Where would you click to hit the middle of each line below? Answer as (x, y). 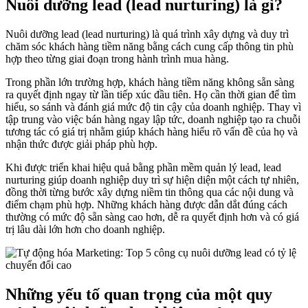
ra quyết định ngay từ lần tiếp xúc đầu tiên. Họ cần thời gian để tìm (151, 95)
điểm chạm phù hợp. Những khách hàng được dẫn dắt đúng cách (146, 205)
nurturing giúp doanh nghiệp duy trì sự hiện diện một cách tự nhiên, (152, 180)
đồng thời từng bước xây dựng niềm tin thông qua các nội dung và (150, 192)
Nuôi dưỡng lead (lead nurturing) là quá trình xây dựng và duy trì (147, 34)
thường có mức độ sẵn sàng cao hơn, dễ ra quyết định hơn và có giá (152, 217)
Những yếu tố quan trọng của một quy (139, 295)
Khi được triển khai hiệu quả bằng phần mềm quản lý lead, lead (143, 168)
